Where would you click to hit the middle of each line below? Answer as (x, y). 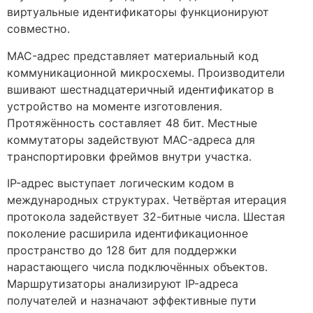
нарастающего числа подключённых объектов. (137, 267)
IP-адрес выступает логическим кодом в (121, 183)
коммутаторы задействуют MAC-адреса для (131, 139)
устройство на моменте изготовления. (115, 106)
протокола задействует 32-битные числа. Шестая (146, 217)
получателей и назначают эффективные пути (132, 301)
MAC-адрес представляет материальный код (133, 56)
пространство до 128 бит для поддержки (122, 250)
